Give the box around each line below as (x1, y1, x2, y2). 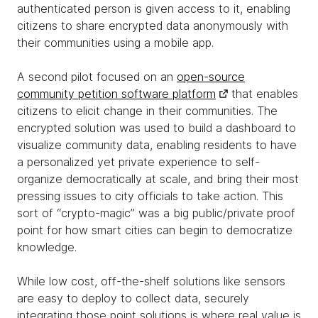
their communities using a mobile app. (17, 35, 217, 50)
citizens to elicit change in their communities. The (17, 103, 278, 118)
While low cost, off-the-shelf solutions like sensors (17, 273, 285, 288)
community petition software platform (17, 86, 216, 101)
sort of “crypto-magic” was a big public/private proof (17, 205, 295, 220)
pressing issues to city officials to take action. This (17, 188, 283, 203)
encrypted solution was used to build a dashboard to (17, 120, 296, 135)
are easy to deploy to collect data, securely (17, 290, 249, 305)
